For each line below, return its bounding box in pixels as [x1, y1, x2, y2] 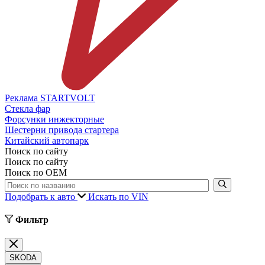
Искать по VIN [88, 191, 148, 202]
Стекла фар [5, 103, 50, 114]
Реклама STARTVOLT [5, 92, 95, 103]
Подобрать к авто [5, 191, 77, 202]
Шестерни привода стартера [5, 124, 119, 135]
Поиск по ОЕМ [5, 167, 67, 177]
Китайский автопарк [5, 135, 89, 146]
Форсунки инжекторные [5, 114, 104, 124]
